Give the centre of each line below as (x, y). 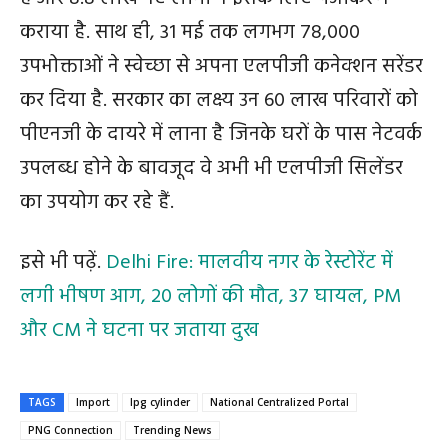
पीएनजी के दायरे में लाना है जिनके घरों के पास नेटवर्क (221, 135)
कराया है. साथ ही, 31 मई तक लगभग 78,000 (190, 33)
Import (93, 402)
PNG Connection (70, 430)
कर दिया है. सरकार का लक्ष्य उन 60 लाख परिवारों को (219, 101)
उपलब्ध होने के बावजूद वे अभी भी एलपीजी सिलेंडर (211, 169)
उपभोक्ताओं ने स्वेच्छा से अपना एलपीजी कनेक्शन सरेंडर (221, 67)
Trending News (172, 430)
